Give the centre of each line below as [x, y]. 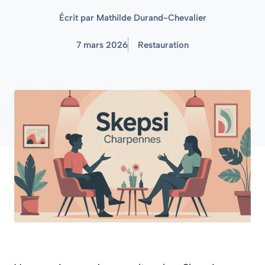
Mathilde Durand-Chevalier [151, 17]
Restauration [163, 45]
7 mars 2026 [102, 45]
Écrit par [77, 17]
